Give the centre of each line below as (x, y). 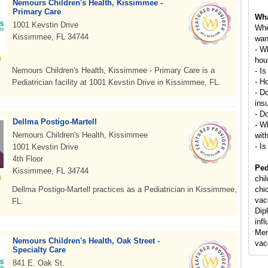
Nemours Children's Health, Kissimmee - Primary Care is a (113, 70)
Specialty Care (39, 250)
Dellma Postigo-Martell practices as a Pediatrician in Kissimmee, (124, 189)
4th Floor (28, 159)
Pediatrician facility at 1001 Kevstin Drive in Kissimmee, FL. (116, 82)
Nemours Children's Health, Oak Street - (86, 241)
